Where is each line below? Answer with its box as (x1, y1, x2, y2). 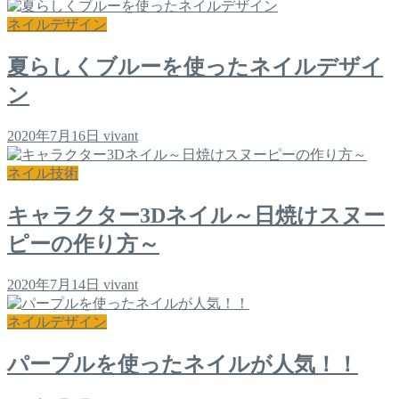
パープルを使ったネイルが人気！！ (7, 352, 358, 376)
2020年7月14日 (7, 276, 100, 292)
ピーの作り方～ (7, 232, 159, 256)
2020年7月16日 (7, 127, 100, 143)
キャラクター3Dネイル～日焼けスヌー (7, 203, 385, 227)
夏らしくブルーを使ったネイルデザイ (7, 54, 383, 78)
